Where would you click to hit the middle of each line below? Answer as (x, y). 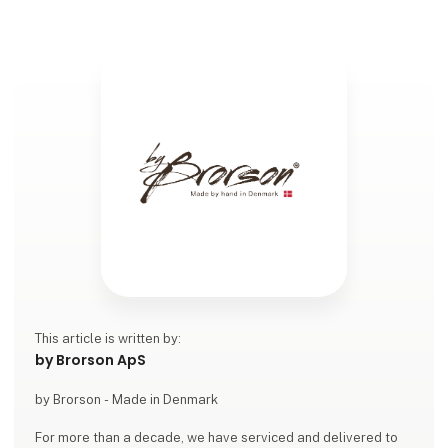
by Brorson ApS (91, 359)
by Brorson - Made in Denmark (127, 399)
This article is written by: (108, 338)
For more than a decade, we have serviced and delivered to (217, 437)
